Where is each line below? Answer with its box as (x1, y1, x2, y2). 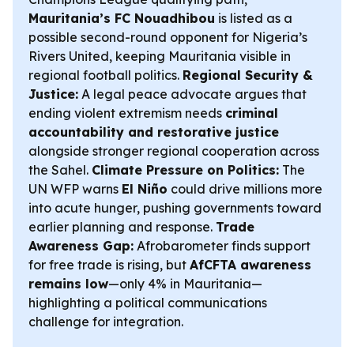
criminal (225, 105, 278, 121)
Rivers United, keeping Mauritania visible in (28, 48, 291, 64)
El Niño (122, 181, 168, 197)
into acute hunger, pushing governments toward (28, 200, 322, 216)
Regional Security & (183, 67, 313, 83)
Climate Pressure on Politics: (92, 162, 279, 178)
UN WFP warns (28, 181, 122, 197)
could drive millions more (168, 181, 322, 197)
